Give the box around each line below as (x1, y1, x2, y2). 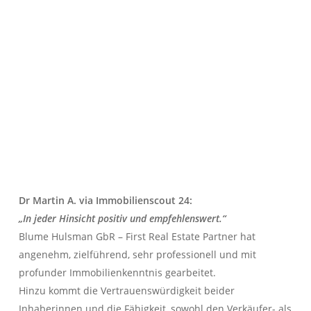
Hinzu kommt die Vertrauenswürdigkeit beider (19, 283, 235, 297)
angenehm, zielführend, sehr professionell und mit (19, 247, 257, 261)
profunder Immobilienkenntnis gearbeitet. (19, 265, 217, 279)
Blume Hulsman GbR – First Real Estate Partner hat (19, 229, 256, 243)
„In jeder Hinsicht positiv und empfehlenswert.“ (19, 211, 226, 225)
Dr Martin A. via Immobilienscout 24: (19, 193, 193, 207)
